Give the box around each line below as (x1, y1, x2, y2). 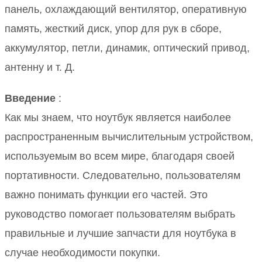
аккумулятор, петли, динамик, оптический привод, (5, 42, 250, 54)
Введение (5, 92, 56, 105)
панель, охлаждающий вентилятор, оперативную (5, 4, 247, 16)
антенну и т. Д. (5, 61, 75, 74)
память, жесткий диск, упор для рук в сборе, (5, 23, 222, 35)
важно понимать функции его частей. (5, 189, 189, 201)
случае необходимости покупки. (5, 247, 160, 259)
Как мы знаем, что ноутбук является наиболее (5, 112, 231, 124)
